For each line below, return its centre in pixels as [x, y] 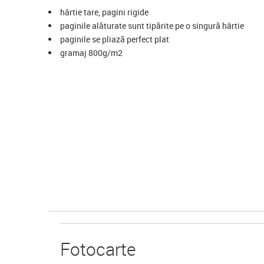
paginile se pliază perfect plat [115, 39]
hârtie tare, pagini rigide [104, 12]
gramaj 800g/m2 [91, 53]
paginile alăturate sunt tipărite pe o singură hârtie [152, 26]
